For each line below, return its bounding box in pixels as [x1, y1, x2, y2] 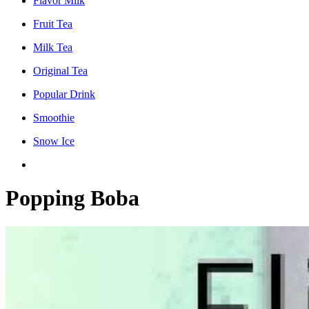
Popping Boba [6, 186, 139, 211]
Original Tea [33, 64, 88, 77]
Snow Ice [33, 134, 74, 147]
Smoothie [33, 111, 74, 123]
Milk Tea [33, 41, 72, 53]
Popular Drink [33, 88, 95, 100]
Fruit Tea [33, 17, 72, 30]
